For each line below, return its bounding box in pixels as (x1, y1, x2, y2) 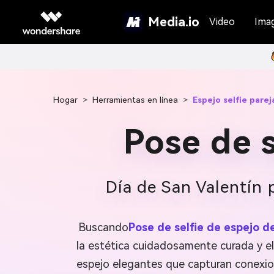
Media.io (147, 14, 199, 29)
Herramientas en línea (92, 95, 178, 105)
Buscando (78, 221, 128, 234)
